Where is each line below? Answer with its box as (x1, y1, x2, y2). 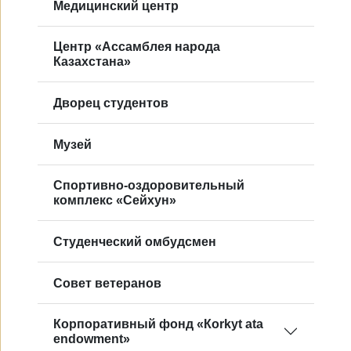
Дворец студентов (53, 96, 168, 110)
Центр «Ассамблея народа (53, 40, 220, 54)
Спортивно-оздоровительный (53, 179, 244, 193)
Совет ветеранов (53, 276, 161, 290)
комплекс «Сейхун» (53, 194, 176, 208)
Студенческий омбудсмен (53, 234, 216, 248)
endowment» (53, 332, 130, 346)
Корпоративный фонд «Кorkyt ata (53, 317, 263, 331)
